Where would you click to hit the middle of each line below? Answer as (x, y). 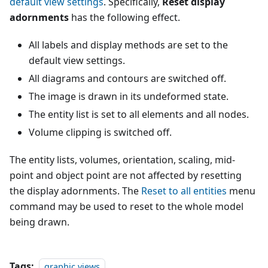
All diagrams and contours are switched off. (127, 79)
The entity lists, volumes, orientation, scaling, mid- (122, 160)
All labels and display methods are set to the (128, 45)
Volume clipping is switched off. (100, 133)
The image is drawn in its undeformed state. (129, 97)
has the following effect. (124, 18)
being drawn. (39, 222)
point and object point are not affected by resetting (126, 176)
